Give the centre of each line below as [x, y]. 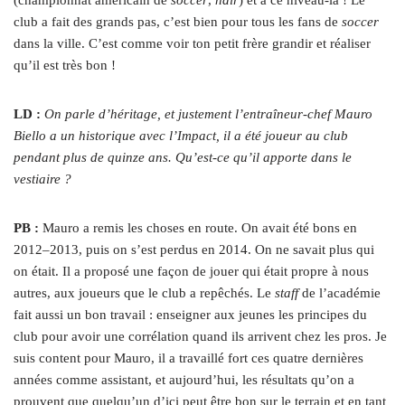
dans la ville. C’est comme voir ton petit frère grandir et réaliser [192, 44]
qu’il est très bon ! [65, 66]
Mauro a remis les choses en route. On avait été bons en [200, 228]
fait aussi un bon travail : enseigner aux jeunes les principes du [190, 315]
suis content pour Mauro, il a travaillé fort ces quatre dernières [188, 358]
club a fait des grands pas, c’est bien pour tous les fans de [178, 22]
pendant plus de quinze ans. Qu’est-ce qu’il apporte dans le [183, 158]
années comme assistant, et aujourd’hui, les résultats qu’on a [184, 380]
